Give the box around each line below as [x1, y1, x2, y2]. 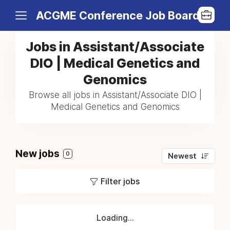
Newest [168, 151, 197, 161]
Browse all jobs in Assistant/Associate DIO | [28, 90, 202, 100]
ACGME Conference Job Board [36, 9, 200, 22]
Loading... [96, 213, 134, 223]
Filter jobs [101, 176, 140, 186]
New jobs [15, 148, 62, 160]
